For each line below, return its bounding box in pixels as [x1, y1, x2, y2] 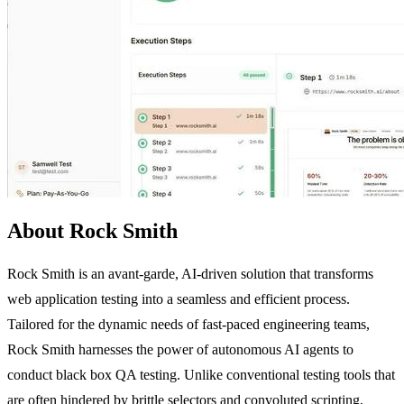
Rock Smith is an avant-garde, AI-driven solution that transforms [7, 265, 373, 281]
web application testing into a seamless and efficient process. [7, 290, 350, 307]
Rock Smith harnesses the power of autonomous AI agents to [7, 341, 353, 357]
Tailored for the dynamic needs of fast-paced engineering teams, [7, 316, 370, 332]
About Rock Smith [7, 218, 178, 243]
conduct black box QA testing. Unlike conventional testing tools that [7, 366, 395, 382]
